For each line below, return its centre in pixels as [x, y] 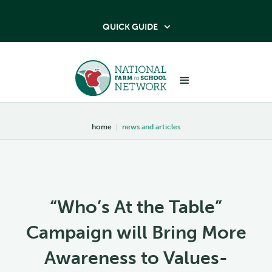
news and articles [151, 127]
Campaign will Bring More [136, 232]
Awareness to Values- [136, 258]
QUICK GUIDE [130, 27]
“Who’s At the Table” [136, 207]
